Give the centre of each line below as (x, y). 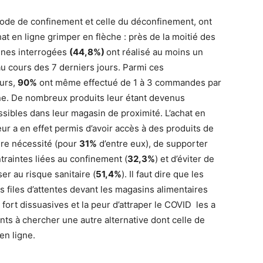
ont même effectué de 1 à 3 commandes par (129, 82)
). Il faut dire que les (163, 174)
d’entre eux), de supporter (153, 143)
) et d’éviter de (185, 159)
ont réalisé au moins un (155, 52)
